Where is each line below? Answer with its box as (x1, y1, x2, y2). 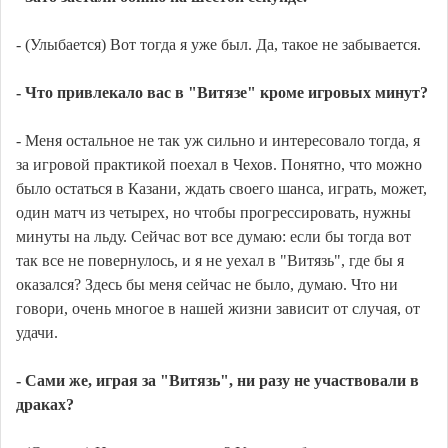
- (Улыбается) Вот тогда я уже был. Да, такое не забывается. (16, 36, 421, 54)
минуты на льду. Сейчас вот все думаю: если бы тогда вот (16, 228, 411, 246)
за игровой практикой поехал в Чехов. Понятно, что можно (16, 156, 422, 174)
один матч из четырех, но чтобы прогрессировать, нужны (16, 204, 411, 222)
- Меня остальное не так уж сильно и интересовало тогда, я (16, 132, 420, 150)
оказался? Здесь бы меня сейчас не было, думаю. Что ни (16, 276, 398, 294)
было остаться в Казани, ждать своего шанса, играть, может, (16, 180, 427, 198)
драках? (16, 396, 74, 414)
